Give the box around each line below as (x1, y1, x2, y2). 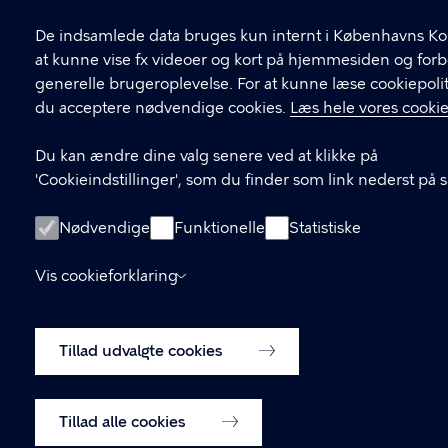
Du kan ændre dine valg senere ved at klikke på (35, 147, 378, 165)
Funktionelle (174, 219, 265, 237)
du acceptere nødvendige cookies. (35, 99, 290, 117)
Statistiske (289, 219, 361, 237)
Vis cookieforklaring (35, 267, 178, 285)
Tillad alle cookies (59, 413, 190, 431)
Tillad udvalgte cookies (59, 342, 227, 360)
